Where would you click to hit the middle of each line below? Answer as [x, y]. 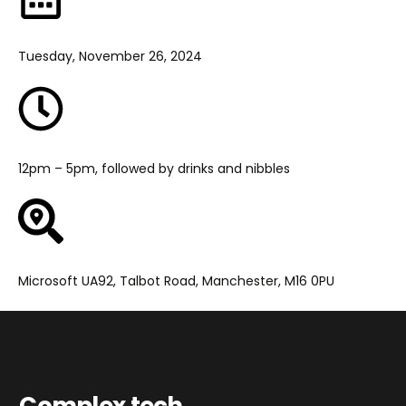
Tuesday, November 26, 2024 [110, 56]
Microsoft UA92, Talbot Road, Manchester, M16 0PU [176, 280]
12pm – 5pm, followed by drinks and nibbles [154, 168]
